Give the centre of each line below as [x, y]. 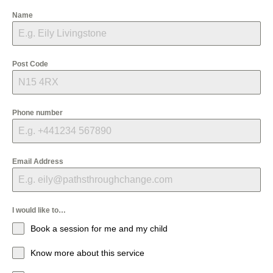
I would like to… [39, 210]
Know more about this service [87, 253]
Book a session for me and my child [99, 228]
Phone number [37, 112]
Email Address [38, 161]
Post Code [30, 64]
